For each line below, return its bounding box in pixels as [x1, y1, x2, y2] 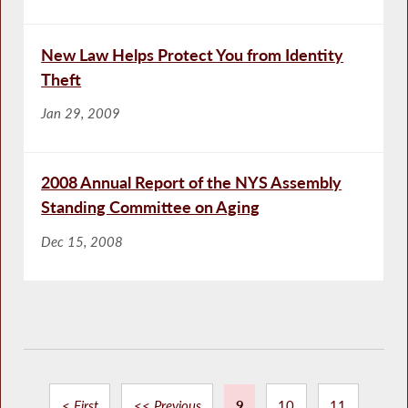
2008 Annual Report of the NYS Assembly [41, 172, 342, 193]
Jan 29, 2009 [41, 105, 121, 122]
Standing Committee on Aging [41, 197, 260, 218]
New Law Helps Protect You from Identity [41, 44, 344, 65]
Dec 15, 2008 [41, 232, 124, 250]
